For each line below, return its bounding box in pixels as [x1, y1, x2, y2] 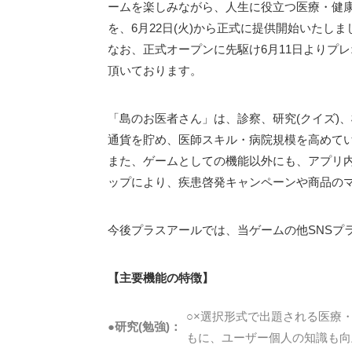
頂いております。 [108, 64, 202, 77]
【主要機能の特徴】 [108, 271, 214, 284]
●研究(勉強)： [108, 320, 181, 333]
